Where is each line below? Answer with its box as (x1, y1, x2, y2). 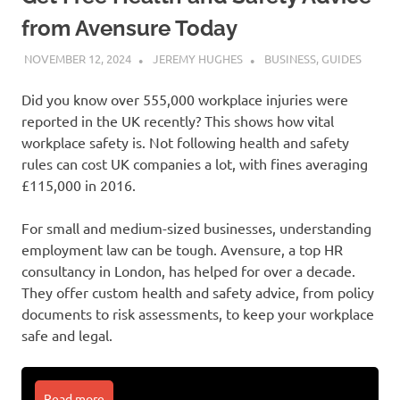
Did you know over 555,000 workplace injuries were (21, 90, 348, 109)
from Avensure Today (21, 14, 237, 41)
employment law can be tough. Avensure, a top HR (21, 240, 343, 259)
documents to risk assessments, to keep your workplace (21, 304, 374, 323)
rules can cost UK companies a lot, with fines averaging (21, 154, 368, 173)
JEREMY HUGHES (152, 51, 243, 67)
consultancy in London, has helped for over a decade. (21, 262, 355, 280)
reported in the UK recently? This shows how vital (21, 112, 334, 130)
